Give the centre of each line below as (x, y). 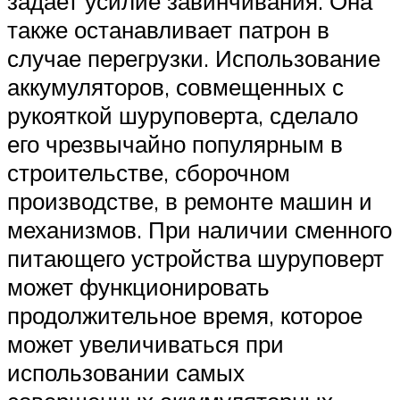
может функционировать (138, 287)
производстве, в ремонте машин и (190, 201)
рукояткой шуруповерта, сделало (183, 116)
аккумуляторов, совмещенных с (175, 87)
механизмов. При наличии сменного (200, 230)
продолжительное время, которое (185, 316)
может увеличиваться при (146, 344)
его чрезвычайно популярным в (175, 144)
